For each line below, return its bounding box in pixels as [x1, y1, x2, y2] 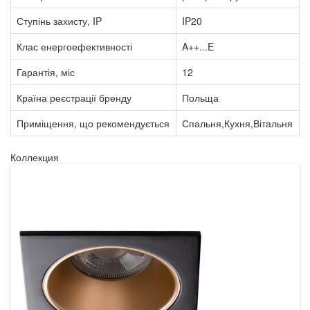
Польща [182, 90, 219, 104]
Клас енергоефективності [17, 39, 132, 53]
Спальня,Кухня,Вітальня [182, 116, 293, 130]
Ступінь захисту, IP [17, 13, 102, 28]
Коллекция [10, 149, 59, 164]
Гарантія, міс [17, 64, 75, 79]
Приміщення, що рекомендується [17, 116, 170, 130]
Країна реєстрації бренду [17, 90, 131, 104]
